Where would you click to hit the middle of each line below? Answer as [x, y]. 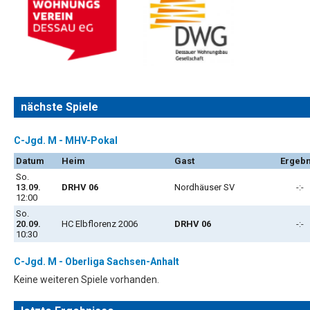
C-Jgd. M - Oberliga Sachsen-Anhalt [97, 261]
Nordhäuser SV [207, 187]
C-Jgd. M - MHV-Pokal [66, 140]
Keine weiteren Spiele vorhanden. [86, 279]
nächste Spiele [60, 107]
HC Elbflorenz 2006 [100, 224]
